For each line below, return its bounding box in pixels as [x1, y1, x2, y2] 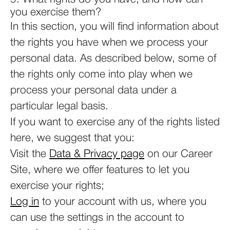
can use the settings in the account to [10, 213, 184, 223]
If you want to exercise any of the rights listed [10, 118, 220, 127]
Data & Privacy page [49, 149, 144, 159]
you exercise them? [10, 8, 101, 17]
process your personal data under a [10, 86, 177, 95]
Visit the [10, 149, 49, 159]
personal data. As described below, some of [10, 54, 216, 64]
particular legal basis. [10, 102, 108, 111]
